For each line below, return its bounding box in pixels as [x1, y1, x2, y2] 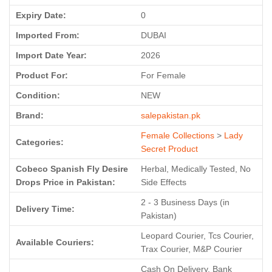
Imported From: [16, 30, 80, 40]
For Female [141, 70, 186, 80]
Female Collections [141, 131, 214, 140]
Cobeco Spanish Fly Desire [16, 164, 128, 174]
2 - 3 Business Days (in [141, 197, 229, 207]
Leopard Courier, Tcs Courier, [141, 231, 254, 240]
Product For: [16, 70, 68, 80]
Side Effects [141, 177, 186, 187]
